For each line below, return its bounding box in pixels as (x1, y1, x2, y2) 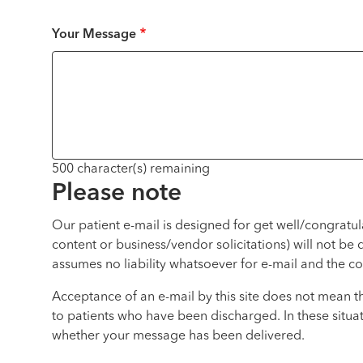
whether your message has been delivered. (52, 330, 305, 343)
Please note (52, 181, 181, 206)
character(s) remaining (74, 163, 210, 176)
